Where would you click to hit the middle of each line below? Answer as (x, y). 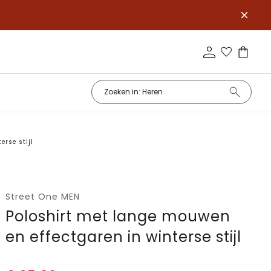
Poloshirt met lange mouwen (118, 216)
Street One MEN (43, 197)
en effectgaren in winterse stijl (124, 237)
